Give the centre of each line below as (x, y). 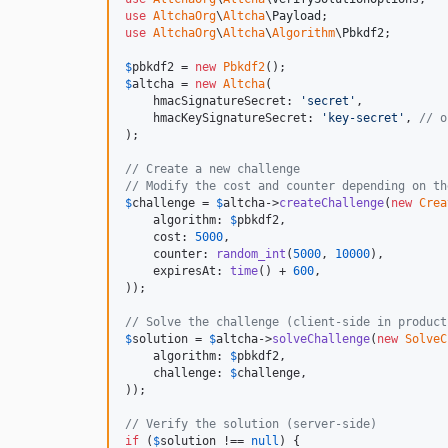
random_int (251, 254)
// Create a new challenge (212, 169)
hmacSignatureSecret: (212, 101)
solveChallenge (321, 339)
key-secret (363, 118)
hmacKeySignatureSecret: (223, 118)
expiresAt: (177, 271)
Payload (296, 16)
